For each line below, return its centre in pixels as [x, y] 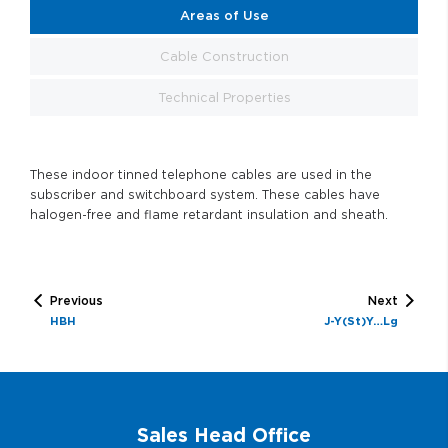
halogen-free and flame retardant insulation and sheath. [209, 214]
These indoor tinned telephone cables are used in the [201, 174]
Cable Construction [224, 56]
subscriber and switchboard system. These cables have [205, 194]
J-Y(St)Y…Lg [361, 320]
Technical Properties [224, 97]
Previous [76, 300]
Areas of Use [224, 15]
